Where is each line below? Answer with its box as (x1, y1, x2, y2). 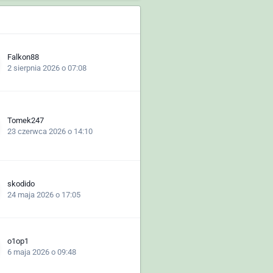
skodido (7, 179, 35, 188)
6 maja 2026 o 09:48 (7, 247, 77, 257)
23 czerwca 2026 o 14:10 (7, 126, 93, 136)
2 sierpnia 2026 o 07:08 (7, 63, 87, 73)
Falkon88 (7, 52, 40, 62)
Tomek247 (7, 115, 44, 125)
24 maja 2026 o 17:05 (7, 190, 81, 199)
